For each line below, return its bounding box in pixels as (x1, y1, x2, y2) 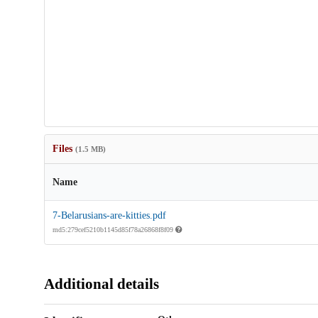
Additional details (43, 275, 159, 293)
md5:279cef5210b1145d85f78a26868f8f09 (52, 226, 175, 234)
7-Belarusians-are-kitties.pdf (52, 210, 166, 221)
